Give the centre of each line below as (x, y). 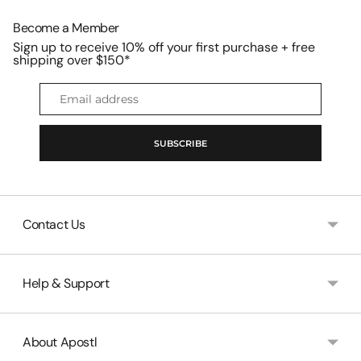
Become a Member (66, 28)
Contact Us (54, 224)
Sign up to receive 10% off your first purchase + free (164, 47)
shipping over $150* (72, 60)
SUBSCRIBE (180, 143)
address (60, 107)
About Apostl (60, 342)
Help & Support (66, 283)
